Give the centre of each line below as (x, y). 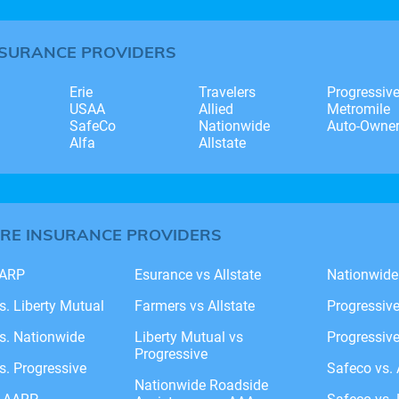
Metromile (358, 109)
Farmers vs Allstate (194, 305)
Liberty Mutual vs (188, 337)
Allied (216, 109)
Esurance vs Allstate (197, 274)
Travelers (227, 92)
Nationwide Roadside (201, 385)
